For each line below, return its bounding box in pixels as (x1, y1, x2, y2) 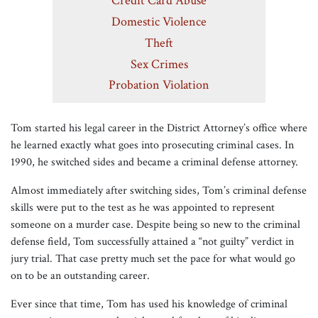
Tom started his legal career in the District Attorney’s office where (11, 121, 307, 136)
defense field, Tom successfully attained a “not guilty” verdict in (11, 234, 294, 250)
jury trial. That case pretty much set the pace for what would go (11, 251, 295, 267)
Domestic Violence (111, 13, 207, 31)
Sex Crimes (130, 55, 188, 72)
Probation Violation (109, 77, 209, 94)
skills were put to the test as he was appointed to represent (11, 200, 275, 216)
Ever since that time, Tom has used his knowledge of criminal (11, 297, 287, 312)
